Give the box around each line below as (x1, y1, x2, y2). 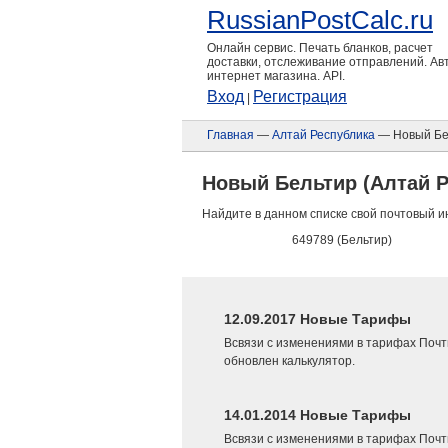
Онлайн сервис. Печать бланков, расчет (207, 41, 433, 55)
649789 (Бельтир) (292, 233, 392, 247)
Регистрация (253, 88, 347, 105)
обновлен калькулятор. (224, 354, 355, 368)
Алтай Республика (272, 128, 375, 142)
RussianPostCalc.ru (207, 5, 433, 35)
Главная (207, 128, 254, 142)
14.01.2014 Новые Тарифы (224, 407, 411, 423)
